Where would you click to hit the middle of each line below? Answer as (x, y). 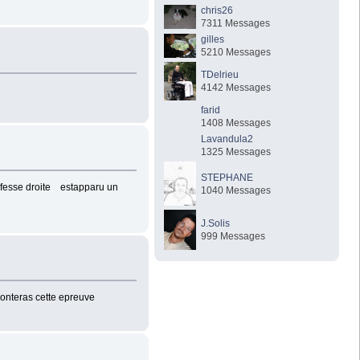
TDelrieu (220, 74)
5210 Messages (236, 52)
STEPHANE (227, 177)
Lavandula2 (227, 139)
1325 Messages (236, 151)
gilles (213, 39)
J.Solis (216, 223)
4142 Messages (236, 87)
